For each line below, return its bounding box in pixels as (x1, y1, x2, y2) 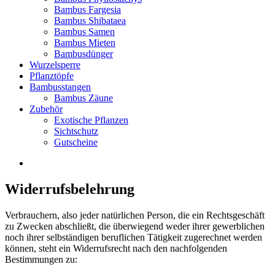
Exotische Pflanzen (54, 114, 128, 125)
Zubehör (29, 103, 63, 114)
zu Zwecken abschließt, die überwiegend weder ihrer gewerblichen (5, 220, 265, 231)
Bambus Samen (54, 26, 115, 37)
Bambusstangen (29, 81, 91, 92)
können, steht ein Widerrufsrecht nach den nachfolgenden (5, 242, 227, 254)
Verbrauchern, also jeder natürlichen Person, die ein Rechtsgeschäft (5, 209, 265, 220)
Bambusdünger (54, 48, 113, 59)
